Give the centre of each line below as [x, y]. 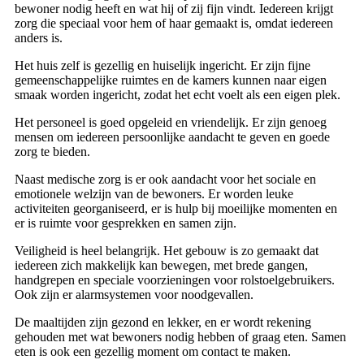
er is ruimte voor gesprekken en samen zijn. [126, 223]
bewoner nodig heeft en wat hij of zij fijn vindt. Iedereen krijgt [174, 9]
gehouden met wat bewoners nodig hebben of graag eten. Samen [180, 337]
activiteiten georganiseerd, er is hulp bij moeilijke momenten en [176, 208]
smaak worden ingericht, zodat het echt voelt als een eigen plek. [178, 95]
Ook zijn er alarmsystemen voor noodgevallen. [134, 295]
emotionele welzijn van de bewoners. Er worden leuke [154, 194]
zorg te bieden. [52, 152]
